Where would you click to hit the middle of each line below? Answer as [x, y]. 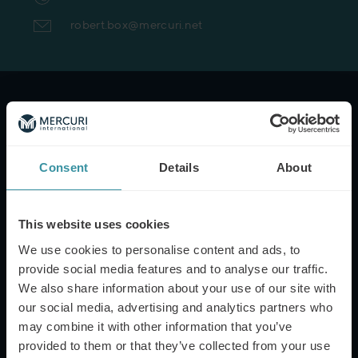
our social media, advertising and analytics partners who [175, 307]
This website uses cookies [94, 224]
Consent [64, 167]
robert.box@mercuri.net [137, 24]
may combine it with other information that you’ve [155, 326]
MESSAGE [52, 333]
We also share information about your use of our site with [177, 288]
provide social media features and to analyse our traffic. [173, 268]
